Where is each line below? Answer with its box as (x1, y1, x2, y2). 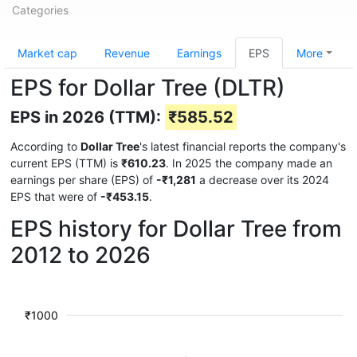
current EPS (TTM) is (10, 156, 121, 170)
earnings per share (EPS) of (10, 173, 156, 186)
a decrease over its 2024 (196, 173, 329, 186)
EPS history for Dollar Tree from (10, 215, 342, 242)
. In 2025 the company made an (166, 156, 332, 170)
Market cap (18, 46, 77, 60)
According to (10, 139, 80, 153)
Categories (12, 3, 69, 17)
